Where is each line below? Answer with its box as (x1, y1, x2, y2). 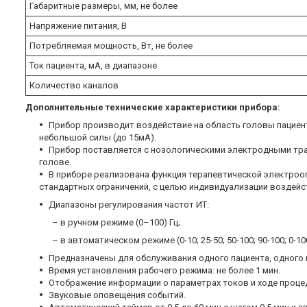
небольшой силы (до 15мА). (39, 132, 156, 143)
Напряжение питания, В (29, 21, 127, 32)
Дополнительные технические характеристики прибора (25, 102, 278, 113)
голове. (39, 157, 71, 168)
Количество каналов (29, 80, 119, 91)
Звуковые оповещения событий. (49, 290, 186, 301)
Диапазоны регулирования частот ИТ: (49, 199, 209, 210)
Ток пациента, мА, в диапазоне (29, 60, 157, 71)
